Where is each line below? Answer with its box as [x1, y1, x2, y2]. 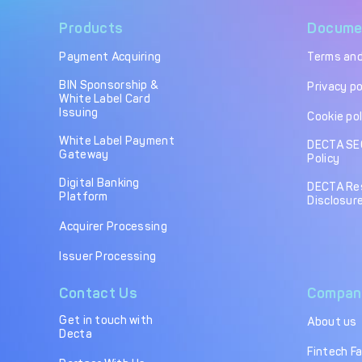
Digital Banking [59, 176, 140, 190]
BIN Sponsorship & [59, 78, 159, 92]
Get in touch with [59, 313, 154, 327]
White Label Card [59, 92, 150, 106]
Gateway [59, 148, 109, 162]
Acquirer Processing [59, 220, 167, 234]
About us [307, 314, 357, 329]
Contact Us [59, 284, 138, 302]
